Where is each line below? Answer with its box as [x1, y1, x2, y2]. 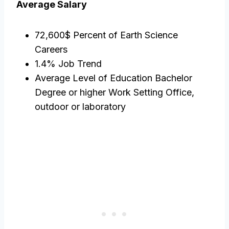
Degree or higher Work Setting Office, [35, 87, 194, 98]
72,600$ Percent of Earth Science [35, 30, 178, 41]
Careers [35, 44, 67, 55]
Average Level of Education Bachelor [35, 73, 192, 84]
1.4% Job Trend [35, 58, 102, 70]
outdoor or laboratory [35, 101, 126, 112]
